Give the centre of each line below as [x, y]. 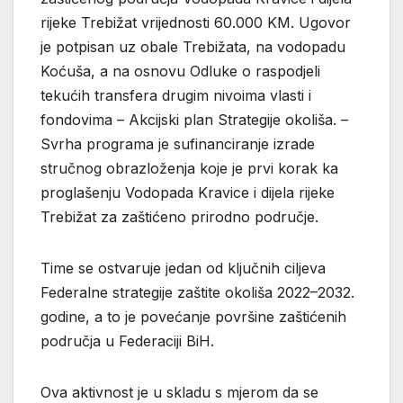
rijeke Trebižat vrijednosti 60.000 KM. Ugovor [196, 23]
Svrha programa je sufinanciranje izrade [178, 144]
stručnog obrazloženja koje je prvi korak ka [189, 169]
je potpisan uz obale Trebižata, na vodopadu [193, 47]
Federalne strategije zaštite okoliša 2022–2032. [197, 293]
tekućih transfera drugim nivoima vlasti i [176, 96]
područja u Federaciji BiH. [127, 341]
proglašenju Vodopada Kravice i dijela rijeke [188, 193]
